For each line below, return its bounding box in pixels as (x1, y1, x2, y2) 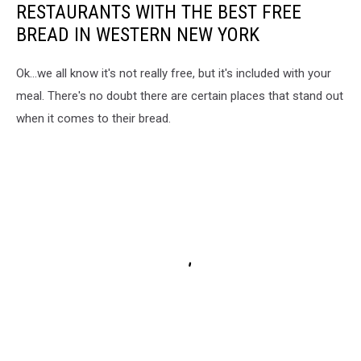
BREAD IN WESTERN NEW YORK (16, 23, 259, 46)
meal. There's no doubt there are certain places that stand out (16, 89, 343, 103)
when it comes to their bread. (16, 111, 171, 126)
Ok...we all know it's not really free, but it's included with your (16, 66, 331, 81)
